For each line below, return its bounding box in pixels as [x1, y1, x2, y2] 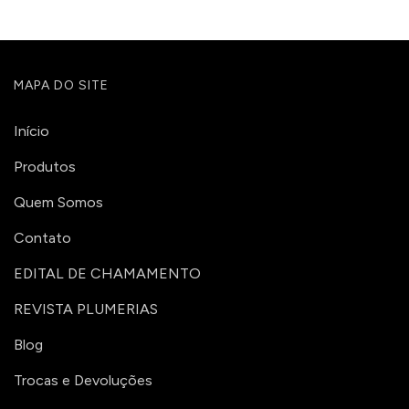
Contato [14, 229, 71, 247]
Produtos [14, 158, 76, 176]
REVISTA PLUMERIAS [14, 300, 158, 319]
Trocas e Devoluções [14, 372, 152, 390]
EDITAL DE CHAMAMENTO [14, 265, 201, 283]
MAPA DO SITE [14, 78, 109, 94]
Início [14, 122, 49, 141]
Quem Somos [14, 194, 103, 212]
